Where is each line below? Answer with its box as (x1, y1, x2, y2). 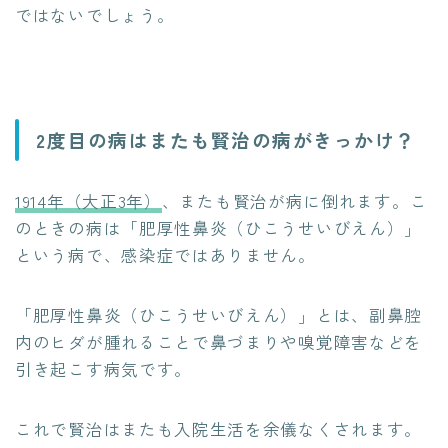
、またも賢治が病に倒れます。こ (161, 189, 428, 214)
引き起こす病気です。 (15, 357, 192, 382)
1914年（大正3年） (15, 189, 162, 214)
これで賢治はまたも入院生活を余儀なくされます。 (15, 417, 423, 442)
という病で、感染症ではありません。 (15, 243, 316, 268)
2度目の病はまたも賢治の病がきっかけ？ (36, 126, 416, 154)
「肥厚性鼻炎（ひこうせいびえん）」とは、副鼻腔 (15, 303, 423, 328)
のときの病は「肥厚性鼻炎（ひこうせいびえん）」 (15, 216, 423, 241)
